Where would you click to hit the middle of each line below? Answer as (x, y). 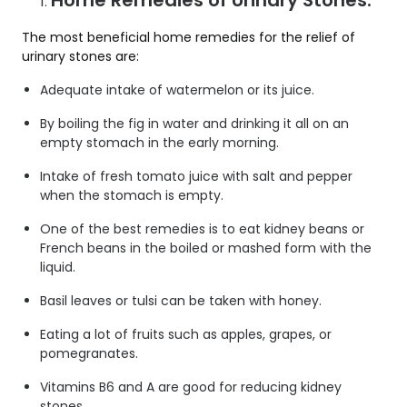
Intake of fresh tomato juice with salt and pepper (196, 177)
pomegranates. (89, 354)
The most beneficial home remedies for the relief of (189, 38)
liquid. (58, 268)
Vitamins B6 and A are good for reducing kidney (191, 387)
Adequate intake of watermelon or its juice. (177, 90)
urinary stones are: (80, 57)
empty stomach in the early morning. (159, 143)
